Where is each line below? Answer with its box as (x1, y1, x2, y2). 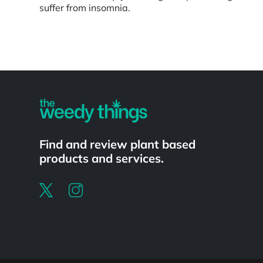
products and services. (39, 151, 164, 166)
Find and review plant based (39, 137, 196, 151)
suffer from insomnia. (39, 1, 130, 14)
